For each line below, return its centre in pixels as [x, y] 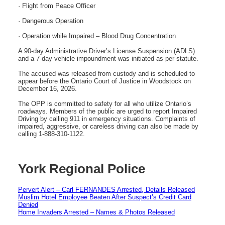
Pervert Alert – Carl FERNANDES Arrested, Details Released [106, 189]
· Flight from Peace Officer [57, 6]
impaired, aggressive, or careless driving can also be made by [108, 126]
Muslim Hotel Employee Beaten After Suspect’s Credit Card [105, 197]
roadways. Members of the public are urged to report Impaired [107, 111]
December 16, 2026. [47, 88]
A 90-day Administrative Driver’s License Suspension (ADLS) [106, 51]
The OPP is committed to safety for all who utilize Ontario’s [105, 103]
